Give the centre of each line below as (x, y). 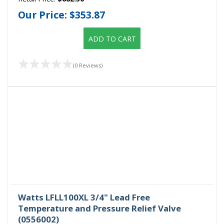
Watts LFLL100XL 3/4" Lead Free (84, 197)
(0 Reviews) (88, 65)
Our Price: (44, 14)
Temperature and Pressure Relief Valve (99, 208)
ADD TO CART (112, 38)
